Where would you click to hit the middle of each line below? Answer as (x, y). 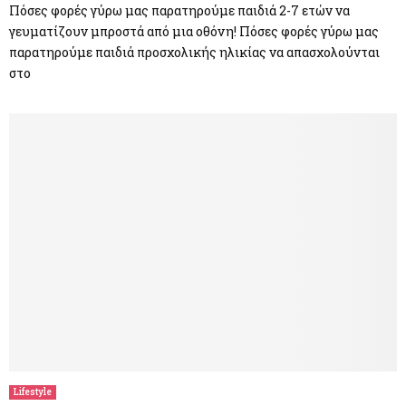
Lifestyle (33, 392)
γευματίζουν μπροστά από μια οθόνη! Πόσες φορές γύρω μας (194, 31)
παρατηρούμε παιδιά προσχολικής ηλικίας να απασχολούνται (194, 52)
